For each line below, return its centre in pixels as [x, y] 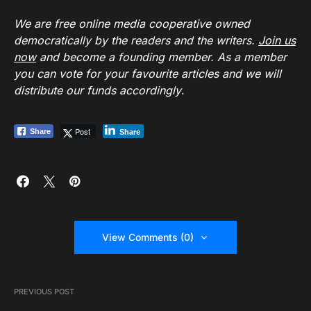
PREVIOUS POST [44, 292]
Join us [277, 40]
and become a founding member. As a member [161, 57]
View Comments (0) [148, 237]
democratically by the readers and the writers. [136, 40]
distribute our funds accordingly [98, 90]
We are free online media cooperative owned [132, 24]
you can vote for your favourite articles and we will [148, 74]
